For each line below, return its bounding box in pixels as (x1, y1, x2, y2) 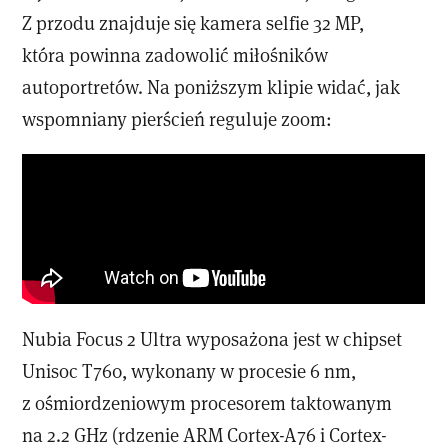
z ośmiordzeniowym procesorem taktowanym (22, 390, 393, 416)
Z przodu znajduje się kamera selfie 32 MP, (22, 10, 365, 36)
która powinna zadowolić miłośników (22, 42, 329, 68)
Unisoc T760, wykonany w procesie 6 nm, (22, 358, 357, 384)
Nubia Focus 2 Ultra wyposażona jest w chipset (22, 326, 403, 352)
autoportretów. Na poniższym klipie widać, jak (22, 74, 401, 100)
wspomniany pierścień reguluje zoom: (22, 106, 333, 132)
